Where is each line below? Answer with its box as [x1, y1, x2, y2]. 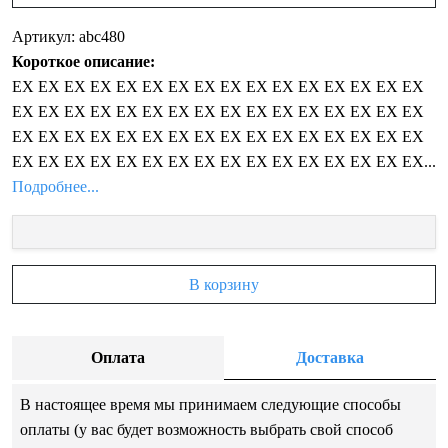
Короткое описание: [12, 52, 155, 70]
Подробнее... [12, 177, 99, 195]
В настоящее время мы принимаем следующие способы [20, 395, 401, 413]
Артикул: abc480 [12, 27, 125, 45]
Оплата [91, 348, 145, 366]
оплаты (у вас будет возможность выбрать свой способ [20, 420, 393, 438]
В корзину [189, 275, 259, 293]
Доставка [296, 349, 364, 367]
